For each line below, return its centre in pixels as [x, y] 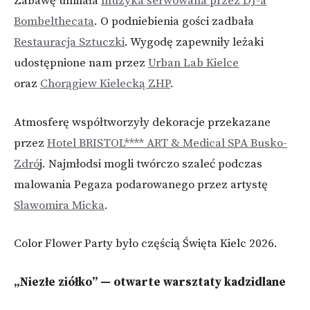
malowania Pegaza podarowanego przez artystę [141, 184]
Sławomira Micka [59, 205]
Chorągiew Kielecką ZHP [105, 84]
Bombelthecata [54, 21]
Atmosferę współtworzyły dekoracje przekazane [142, 122]
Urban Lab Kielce [193, 63]
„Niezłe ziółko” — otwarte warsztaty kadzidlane [150, 282]
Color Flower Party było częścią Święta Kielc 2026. [146, 244]
